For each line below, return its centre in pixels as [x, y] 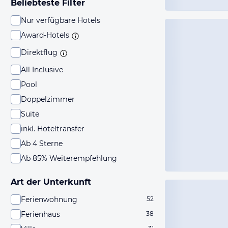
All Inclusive [42, 70]
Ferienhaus [40, 214]
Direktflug [39, 52]
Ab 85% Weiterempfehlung [69, 158]
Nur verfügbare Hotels [61, 20]
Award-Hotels [45, 35]
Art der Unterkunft [51, 182]
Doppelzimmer [48, 99]
